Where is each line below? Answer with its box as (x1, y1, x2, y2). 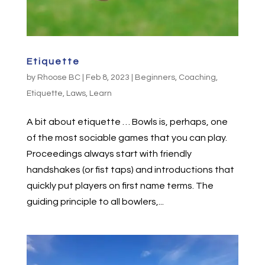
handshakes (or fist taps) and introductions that (26, 164, 234, 174)
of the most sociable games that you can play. (26, 132, 227, 143)
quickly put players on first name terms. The (26, 180, 214, 190)
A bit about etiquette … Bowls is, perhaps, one (26, 117, 228, 127)
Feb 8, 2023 (85, 73, 130, 82)
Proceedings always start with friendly (26, 148, 192, 159)
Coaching (178, 73, 216, 82)
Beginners (134, 73, 175, 82)
